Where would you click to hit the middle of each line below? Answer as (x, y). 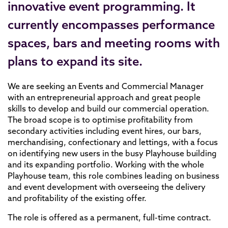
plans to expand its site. (75, 61)
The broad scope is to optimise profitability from (100, 120)
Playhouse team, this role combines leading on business (113, 176)
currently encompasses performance (111, 24)
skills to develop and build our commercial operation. (108, 108)
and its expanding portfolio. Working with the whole (106, 164)
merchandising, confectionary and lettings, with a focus (113, 142)
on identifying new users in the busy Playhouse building (112, 153)
